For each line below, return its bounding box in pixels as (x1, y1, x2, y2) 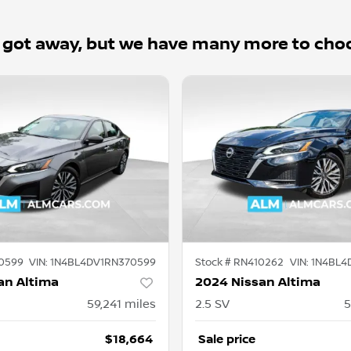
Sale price (198, 332, 255, 347)
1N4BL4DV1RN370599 (50, 256, 156, 270)
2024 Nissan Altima (195, 275, 320, 291)
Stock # (195, 256, 233, 270)
